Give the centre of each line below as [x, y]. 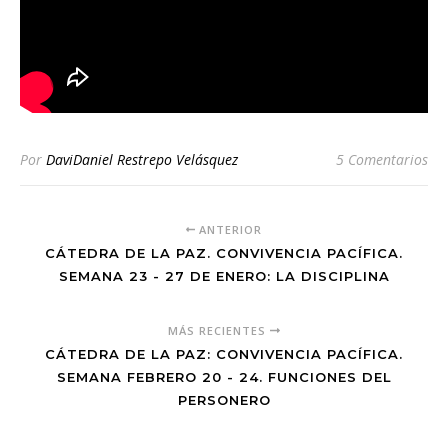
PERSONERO [224, 399]
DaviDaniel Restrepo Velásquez [142, 159]
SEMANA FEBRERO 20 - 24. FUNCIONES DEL [224, 376]
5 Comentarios [382, 159]
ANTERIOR [229, 229]
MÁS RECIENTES [219, 330]
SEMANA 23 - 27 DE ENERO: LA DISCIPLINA [224, 275]
